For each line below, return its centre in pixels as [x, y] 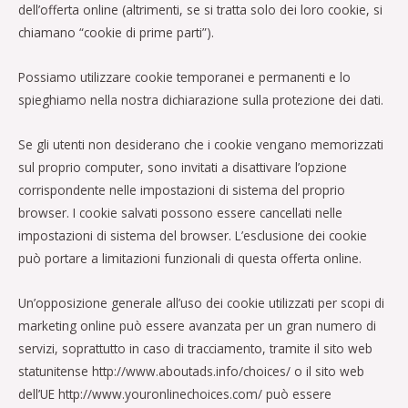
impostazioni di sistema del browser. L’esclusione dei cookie [193, 236]
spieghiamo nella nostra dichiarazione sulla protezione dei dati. [201, 100]
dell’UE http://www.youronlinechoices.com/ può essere [175, 394]
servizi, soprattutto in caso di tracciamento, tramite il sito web [195, 349]
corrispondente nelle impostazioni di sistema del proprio [182, 190]
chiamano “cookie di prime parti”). [116, 33]
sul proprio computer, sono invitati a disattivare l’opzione [183, 168]
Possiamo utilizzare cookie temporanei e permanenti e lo [184, 77]
